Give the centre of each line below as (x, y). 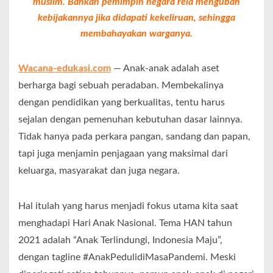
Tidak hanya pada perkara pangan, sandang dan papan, (134, 137)
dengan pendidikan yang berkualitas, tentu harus (122, 103)
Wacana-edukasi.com (65, 69)
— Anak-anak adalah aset (165, 69)
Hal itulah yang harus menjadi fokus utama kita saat (128, 206)
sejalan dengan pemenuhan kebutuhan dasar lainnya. (130, 120)
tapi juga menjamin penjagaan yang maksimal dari (123, 154)
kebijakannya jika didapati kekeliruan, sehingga (136, 18)
